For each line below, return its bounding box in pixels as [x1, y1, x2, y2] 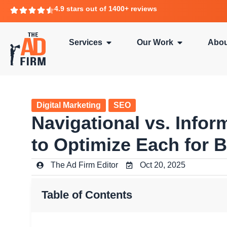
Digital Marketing [36, 100, 101, 109]
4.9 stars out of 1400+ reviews [54, 5, 157, 13]
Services [69, 38, 102, 47]
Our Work [137, 38, 173, 47]
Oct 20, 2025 [140, 160, 185, 169]
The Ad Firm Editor [51, 160, 118, 169]
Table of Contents [42, 188, 132, 201]
